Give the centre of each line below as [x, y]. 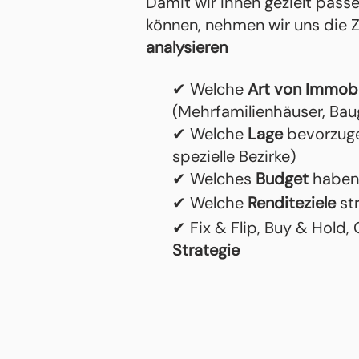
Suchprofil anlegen [256, 312]
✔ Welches [214, 179]
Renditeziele [294, 203]
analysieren [187, 47]
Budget [284, 179]
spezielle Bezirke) [234, 156]
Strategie [206, 250]
